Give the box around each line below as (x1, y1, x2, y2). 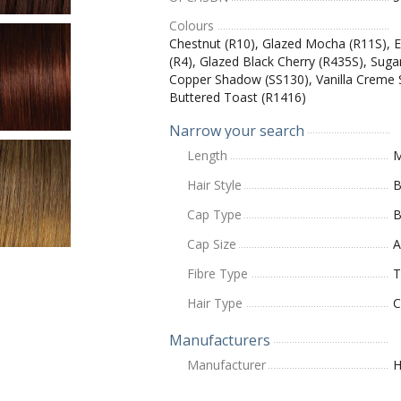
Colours (169, 17, 214, 34)
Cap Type (187, 206, 242, 223)
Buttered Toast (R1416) (169, 89, 306, 106)
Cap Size (187, 235, 236, 252)
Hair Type (187, 294, 243, 311)
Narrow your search (169, 121, 304, 141)
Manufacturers (169, 330, 270, 350)
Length (187, 147, 227, 164)
